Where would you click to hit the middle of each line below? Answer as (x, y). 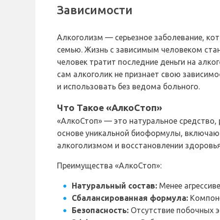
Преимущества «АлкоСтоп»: (109, 166)
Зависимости (95, 10)
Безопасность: (100, 210)
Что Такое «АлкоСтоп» (110, 108)
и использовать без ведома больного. (128, 87)
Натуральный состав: (114, 186)
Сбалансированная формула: (130, 198)
